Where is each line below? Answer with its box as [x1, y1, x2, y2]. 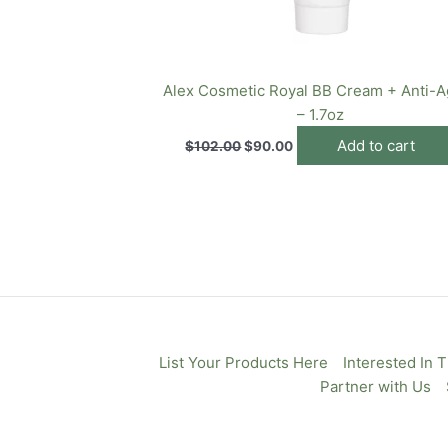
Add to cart [337, 136, 416, 155]
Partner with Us [319, 377, 431, 396]
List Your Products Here [158, 353, 328, 372]
